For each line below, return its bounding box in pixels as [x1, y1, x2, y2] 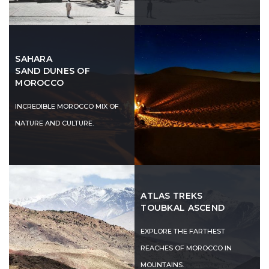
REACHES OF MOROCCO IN [141, 244, 232, 253]
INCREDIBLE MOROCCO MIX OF [15, 101, 119, 110]
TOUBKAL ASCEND [141, 202, 225, 214]
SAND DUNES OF [15, 65, 90, 76]
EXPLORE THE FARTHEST [141, 227, 226, 236]
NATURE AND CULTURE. [15, 118, 94, 127]
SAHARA [15, 53, 52, 64]
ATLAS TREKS [141, 190, 203, 202]
